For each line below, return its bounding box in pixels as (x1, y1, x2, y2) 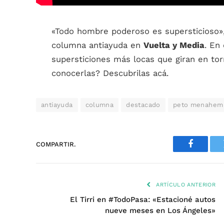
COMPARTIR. (36, 140, 76, 148)
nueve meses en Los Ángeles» (105, 206, 215, 215)
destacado (126, 101, 160, 108)
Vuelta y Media (143, 40, 204, 50)
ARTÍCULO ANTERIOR (154, 181, 215, 188)
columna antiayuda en (51, 40, 143, 50)
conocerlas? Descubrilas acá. (51, 68, 168, 78)
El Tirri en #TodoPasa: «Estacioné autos (70, 195, 215, 204)
